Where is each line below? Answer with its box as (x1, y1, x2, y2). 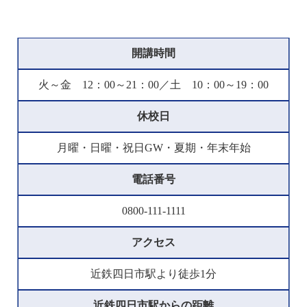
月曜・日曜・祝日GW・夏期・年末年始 (56, 142, 251, 154)
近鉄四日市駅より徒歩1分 (90, 268, 217, 280)
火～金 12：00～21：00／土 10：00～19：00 (38, 79, 269, 91)
